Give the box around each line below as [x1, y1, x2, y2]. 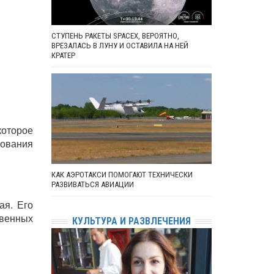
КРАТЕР [51, 51, 75, 61]
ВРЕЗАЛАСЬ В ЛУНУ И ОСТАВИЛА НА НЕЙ [51, 41, 188, 51]
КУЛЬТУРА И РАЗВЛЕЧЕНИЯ [72, 215, 191, 228]
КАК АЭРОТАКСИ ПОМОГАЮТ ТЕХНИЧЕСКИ [51, 170, 193, 180]
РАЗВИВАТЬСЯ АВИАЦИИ [51, 180, 134, 190]
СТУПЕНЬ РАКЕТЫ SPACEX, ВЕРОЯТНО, [51, 31, 179, 41]
